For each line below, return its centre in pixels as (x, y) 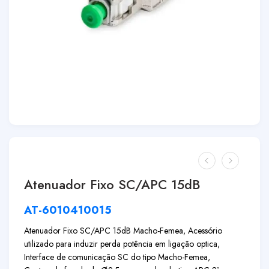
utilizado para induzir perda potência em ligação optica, (122, 244)
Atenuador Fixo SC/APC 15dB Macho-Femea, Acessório (123, 231)
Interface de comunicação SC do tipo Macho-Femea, (117, 257)
